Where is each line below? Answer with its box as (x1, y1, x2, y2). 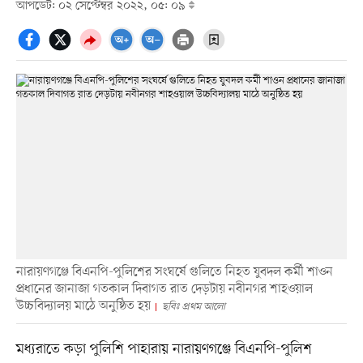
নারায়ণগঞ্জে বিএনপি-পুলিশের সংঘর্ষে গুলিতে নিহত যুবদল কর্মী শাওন (15, 263, 333, 282)
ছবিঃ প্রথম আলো (161, 300, 225, 314)
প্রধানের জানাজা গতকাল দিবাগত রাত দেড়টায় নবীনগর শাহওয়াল (15, 280, 313, 299)
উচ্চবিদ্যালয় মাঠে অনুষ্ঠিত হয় (15, 297, 151, 316)
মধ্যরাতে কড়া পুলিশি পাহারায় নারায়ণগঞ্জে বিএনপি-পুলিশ (15, 340, 312, 360)
